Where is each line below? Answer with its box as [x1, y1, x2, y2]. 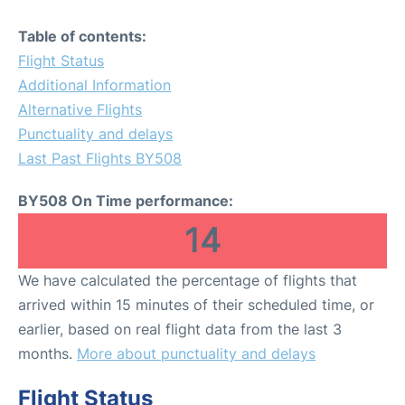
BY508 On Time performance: [18, 192, 233, 210]
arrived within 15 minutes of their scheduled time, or [18, 296, 374, 314]
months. [18, 344, 77, 363]
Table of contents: [18, 27, 146, 45]
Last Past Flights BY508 [18, 149, 182, 167]
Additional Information [18, 76, 171, 94]
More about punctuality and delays [77, 344, 316, 363]
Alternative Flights [18, 100, 142, 118]
